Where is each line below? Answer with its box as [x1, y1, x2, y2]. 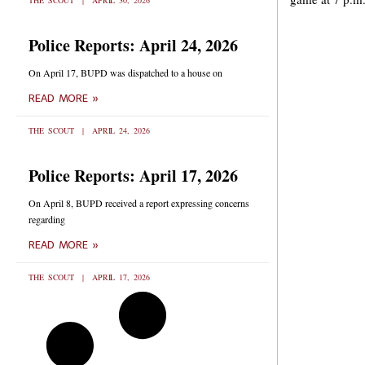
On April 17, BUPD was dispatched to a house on [29, 66, 222, 79]
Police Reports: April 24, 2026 [29, 33, 238, 57]
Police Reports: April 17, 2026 [29, 164, 238, 187]
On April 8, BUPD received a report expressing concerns [29, 196, 249, 209]
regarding [29, 213, 65, 226]
